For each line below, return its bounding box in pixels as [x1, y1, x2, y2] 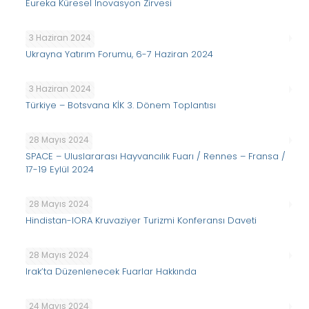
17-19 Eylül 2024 [25, 163, 94, 176]
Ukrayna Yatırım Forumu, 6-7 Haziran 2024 [25, 48, 213, 61]
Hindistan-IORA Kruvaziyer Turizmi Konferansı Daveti [25, 214, 257, 227]
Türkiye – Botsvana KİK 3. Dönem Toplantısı [25, 99, 216, 112]
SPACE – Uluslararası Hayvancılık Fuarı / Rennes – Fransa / [25, 150, 286, 163]
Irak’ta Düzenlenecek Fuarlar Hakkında [25, 265, 197, 278]
